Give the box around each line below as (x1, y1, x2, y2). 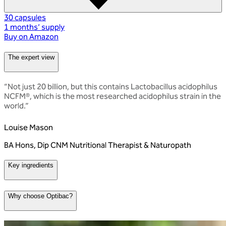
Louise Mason (4, 122, 53, 132)
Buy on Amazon (4, 32, 59, 42)
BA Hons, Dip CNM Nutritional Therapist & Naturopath (4, 140, 191, 150)
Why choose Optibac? (8, 192, 73, 200)
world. (4, 100, 25, 110)
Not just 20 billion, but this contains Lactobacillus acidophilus (8, 81, 217, 91)
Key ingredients (8, 161, 53, 169)
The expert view (8, 53, 54, 62)
